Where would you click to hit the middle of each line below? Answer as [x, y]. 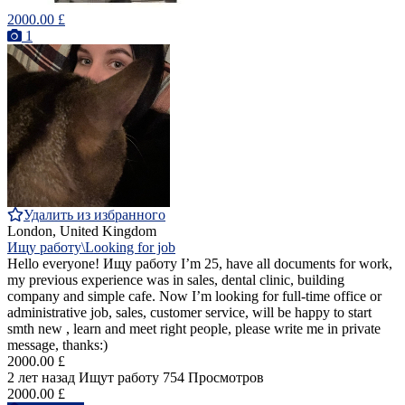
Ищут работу [119, 378]
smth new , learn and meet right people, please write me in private [194, 329]
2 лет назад [41, 378]
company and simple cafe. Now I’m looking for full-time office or [194, 297]
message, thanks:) [57, 345]
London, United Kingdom [82, 231]
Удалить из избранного [94, 215]
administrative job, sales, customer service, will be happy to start [189, 313]
